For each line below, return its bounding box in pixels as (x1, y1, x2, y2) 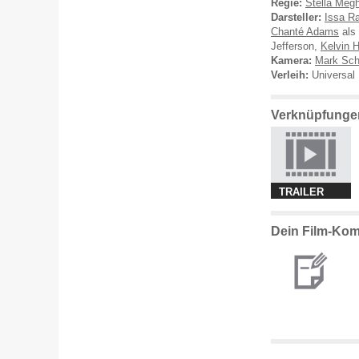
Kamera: (271, 54, 312, 67)
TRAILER (279, 186, 324, 198)
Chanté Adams (271, 26, 339, 38)
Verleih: (271, 69, 309, 81)
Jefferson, (271, 40, 321, 52)
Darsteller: (271, 11, 321, 23)
